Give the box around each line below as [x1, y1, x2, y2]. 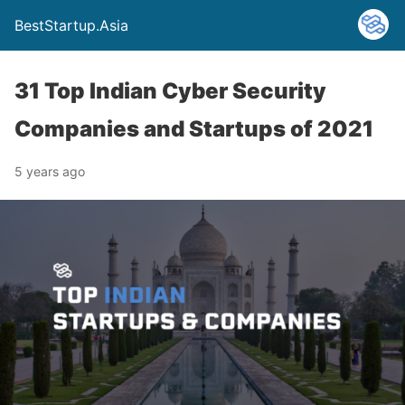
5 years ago [14, 164, 85, 179]
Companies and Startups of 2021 [14, 116, 373, 142]
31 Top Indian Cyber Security [14, 78, 326, 104]
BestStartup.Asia [14, 16, 128, 34]
